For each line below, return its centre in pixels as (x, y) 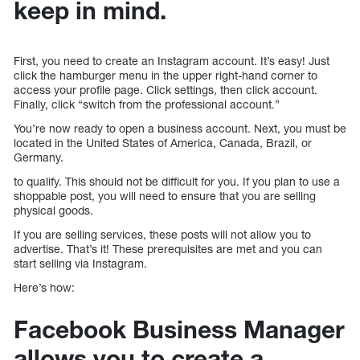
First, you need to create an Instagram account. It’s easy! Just (172, 60)
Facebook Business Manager (179, 329)
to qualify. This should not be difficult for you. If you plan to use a (177, 181)
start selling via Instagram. (80, 263)
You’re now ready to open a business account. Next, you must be (180, 128)
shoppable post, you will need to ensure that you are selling (165, 195)
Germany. (39, 157)
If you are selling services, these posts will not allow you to (162, 234)
